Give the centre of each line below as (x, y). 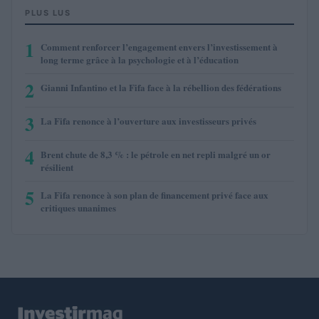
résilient (57, 167)
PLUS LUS (48, 12)
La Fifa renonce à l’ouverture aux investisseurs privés (148, 120)
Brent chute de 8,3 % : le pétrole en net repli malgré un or (156, 154)
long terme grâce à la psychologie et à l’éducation (140, 59)
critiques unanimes (78, 207)
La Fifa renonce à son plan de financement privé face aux (155, 194)
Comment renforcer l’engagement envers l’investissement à (159, 46)
